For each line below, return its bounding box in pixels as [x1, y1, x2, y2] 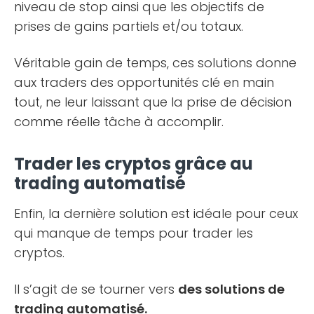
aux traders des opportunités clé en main [14, 73, 274, 91]
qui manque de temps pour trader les [14, 224, 253, 242]
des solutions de [178, 280, 285, 298]
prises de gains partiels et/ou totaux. [14, 17, 243, 35]
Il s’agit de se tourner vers [14, 280, 178, 298]
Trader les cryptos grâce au [14, 151, 253, 175]
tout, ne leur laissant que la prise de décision [14, 93, 292, 111]
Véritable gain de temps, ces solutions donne [14, 53, 296, 71]
